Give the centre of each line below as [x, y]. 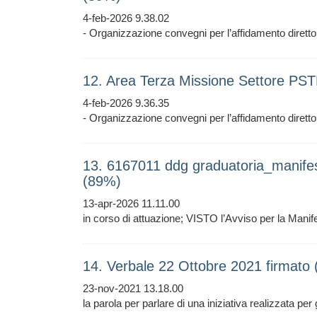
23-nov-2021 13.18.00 [133, 288]
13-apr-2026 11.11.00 [131, 203]
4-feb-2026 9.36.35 [126, 103]
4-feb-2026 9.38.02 [126, 18]
